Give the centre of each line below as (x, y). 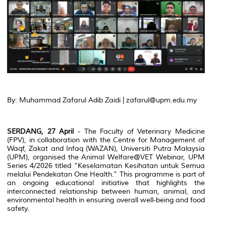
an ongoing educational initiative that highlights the (106, 183)
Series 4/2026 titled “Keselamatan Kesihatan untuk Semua (106, 166)
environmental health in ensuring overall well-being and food (106, 200)
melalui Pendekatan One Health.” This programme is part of (106, 175)
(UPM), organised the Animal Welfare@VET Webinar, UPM (106, 157)
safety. (18, 209)
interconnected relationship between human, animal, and (106, 192)
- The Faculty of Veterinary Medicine (139, 132)
